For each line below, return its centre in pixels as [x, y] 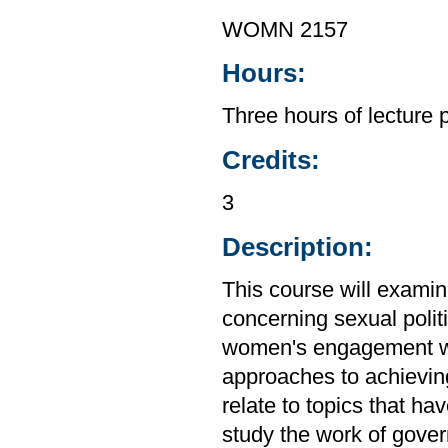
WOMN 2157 [285, 29]
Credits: [271, 159]
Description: [297, 246]
